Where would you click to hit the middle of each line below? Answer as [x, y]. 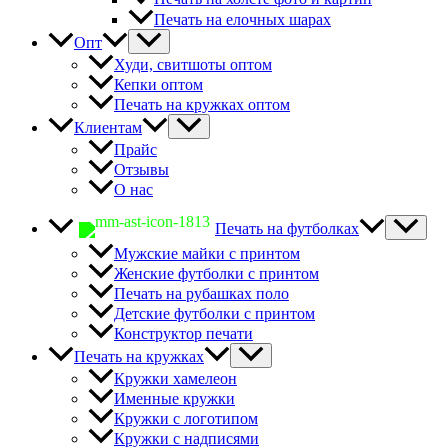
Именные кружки [174, 399]
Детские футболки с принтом [214, 314]
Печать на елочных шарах [242, 19]
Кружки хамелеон [175, 379]
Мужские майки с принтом [207, 254]
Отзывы [141, 169]
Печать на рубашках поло [201, 294]
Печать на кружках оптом [202, 104]
